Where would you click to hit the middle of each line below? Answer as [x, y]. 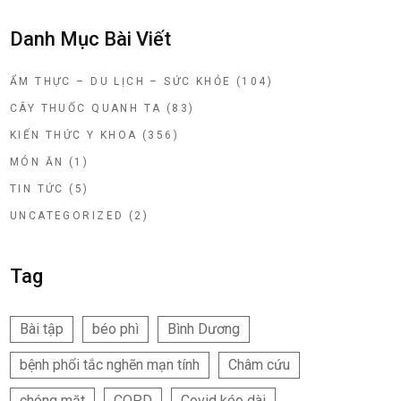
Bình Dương [204, 329]
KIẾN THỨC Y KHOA [74, 136]
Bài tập [42, 329]
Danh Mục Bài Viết [90, 39]
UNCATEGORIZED [67, 216]
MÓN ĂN [37, 162]
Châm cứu [259, 365]
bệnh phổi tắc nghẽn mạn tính [110, 365]
